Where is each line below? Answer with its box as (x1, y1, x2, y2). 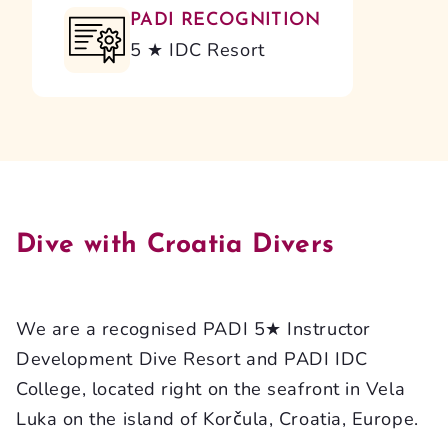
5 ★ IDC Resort (130, 37, 265, 62)
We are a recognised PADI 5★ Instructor (16, 316, 371, 341)
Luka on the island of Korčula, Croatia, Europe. (16, 406, 419, 431)
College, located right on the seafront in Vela (16, 376, 406, 401)
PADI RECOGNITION (130, 10, 321, 30)
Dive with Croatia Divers (16, 231, 335, 259)
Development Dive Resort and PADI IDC (16, 346, 368, 371)
